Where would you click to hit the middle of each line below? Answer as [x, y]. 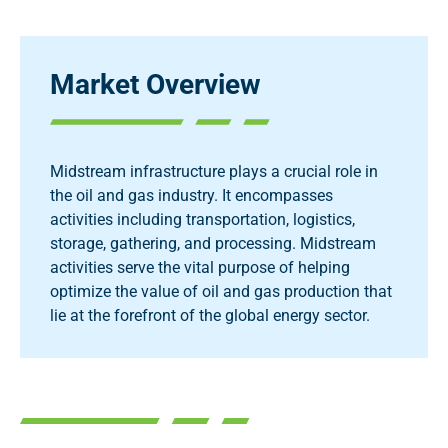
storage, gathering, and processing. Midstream [213, 243]
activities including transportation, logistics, [202, 219]
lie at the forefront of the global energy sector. [210, 315]
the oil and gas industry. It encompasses [191, 195]
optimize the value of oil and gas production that [221, 291]
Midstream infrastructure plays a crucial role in [214, 171]
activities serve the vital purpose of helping [200, 267]
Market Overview [155, 84]
